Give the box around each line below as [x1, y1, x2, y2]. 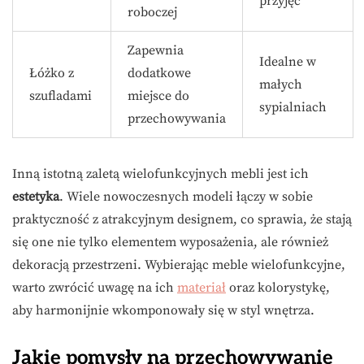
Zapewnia [128, 42, 184, 59]
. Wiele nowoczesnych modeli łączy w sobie [59, 188, 313, 206]
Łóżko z [29, 65, 74, 82]
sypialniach [259, 99, 327, 116]
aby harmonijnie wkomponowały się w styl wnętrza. [12, 302, 314, 319]
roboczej [128, 4, 177, 21]
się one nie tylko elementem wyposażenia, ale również [12, 234, 328, 251]
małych [259, 76, 302, 93]
